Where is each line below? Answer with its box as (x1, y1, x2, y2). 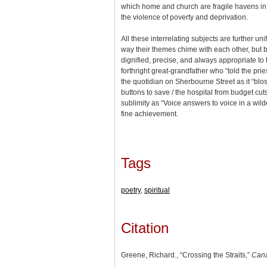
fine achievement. (121, 109, 178, 118)
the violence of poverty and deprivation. (121, 13, 248, 21)
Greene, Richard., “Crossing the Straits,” (121, 251, 252, 260)
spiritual (144, 185, 170, 194)
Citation (121, 220, 169, 237)
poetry (121, 185, 141, 194)
